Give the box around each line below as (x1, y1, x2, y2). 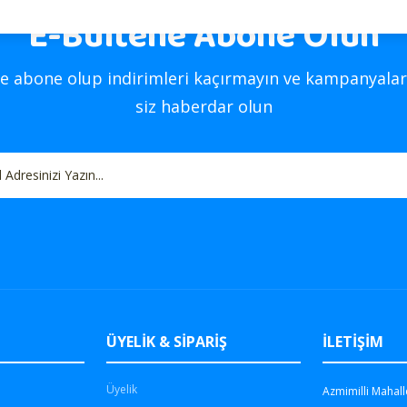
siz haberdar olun (134, 94, 273, 117)
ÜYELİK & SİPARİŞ (105, 331, 227, 352)
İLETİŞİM (323, 331, 384, 352)
